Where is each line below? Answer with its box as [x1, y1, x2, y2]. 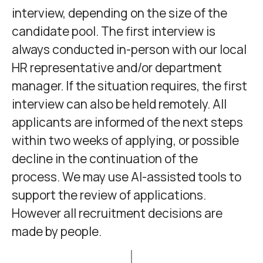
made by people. [12, 222, 102, 240]
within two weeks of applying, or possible [12, 131, 239, 149]
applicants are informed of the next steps [12, 113, 243, 130]
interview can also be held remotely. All [12, 95, 227, 112]
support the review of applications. [12, 186, 206, 203]
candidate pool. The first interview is [12, 22, 215, 39]
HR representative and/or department [12, 59, 222, 76]
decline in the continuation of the [12, 150, 198, 167]
